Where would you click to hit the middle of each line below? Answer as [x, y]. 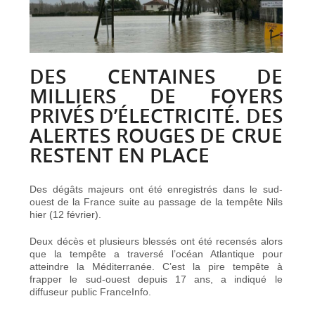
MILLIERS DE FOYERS [156, 96]
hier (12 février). [66, 214]
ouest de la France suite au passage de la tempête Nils [156, 201]
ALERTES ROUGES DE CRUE [156, 135]
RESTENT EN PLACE [120, 155]
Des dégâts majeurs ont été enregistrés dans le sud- [156, 189]
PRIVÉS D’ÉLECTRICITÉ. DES [156, 115]
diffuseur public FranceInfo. [91, 291]
